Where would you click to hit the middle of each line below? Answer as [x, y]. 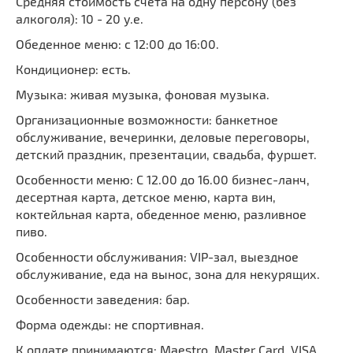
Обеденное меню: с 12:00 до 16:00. [117, 44]
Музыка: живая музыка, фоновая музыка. [143, 95]
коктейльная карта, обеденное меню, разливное [161, 214]
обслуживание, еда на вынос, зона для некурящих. [168, 274]
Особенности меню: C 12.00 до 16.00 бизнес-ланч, [163, 180]
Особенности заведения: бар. [103, 299]
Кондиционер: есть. [73, 69]
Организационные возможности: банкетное [147, 120]
